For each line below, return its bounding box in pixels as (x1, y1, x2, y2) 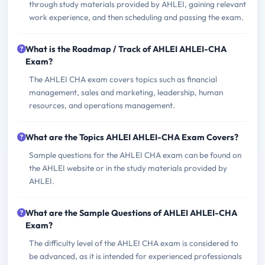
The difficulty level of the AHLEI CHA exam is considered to (29, 238, 238, 249)
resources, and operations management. (29, 100, 175, 111)
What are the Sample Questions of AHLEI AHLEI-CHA (25, 208, 237, 219)
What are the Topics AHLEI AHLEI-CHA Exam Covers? (25, 132, 238, 143)
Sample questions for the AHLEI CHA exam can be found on (29, 150, 241, 161)
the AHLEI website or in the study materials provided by (29, 163, 227, 174)
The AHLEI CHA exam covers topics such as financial (29, 74, 217, 85)
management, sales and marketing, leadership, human (29, 87, 223, 98)
